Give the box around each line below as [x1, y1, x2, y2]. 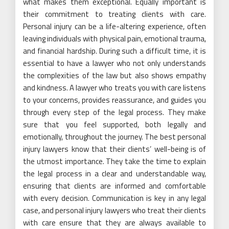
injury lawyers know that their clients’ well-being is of [23, 143, 206, 155]
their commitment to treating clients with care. [23, 8, 206, 20]
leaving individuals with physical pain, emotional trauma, [23, 33, 206, 45]
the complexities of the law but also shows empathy [23, 70, 206, 82]
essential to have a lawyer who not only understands [23, 57, 206, 70]
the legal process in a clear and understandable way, [23, 168, 206, 180]
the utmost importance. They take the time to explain [23, 155, 206, 168]
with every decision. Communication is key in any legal [23, 192, 206, 204]
